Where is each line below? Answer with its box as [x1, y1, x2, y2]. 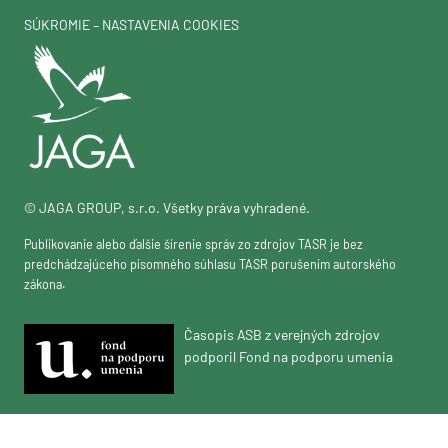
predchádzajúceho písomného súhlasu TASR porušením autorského [24, 255, 396, 272]
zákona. [24, 275, 66, 292]
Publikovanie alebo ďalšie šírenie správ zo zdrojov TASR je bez [24, 235, 363, 252]
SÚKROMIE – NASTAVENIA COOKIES [24, 16, 239, 34]
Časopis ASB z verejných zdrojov [184, 325, 380, 343]
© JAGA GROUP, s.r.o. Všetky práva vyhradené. [24, 198, 310, 216]
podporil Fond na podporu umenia [184, 347, 393, 365]
